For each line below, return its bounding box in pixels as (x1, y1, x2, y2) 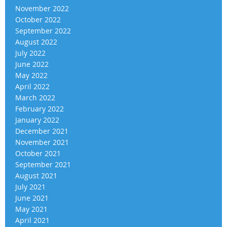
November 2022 (15, 3, 69, 13)
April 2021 (15, 215, 50, 225)
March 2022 (15, 92, 55, 102)
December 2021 (15, 126, 68, 136)
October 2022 (15, 14, 61, 24)
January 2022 (15, 115, 59, 125)
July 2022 (15, 48, 46, 58)
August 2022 (15, 36, 57, 47)
